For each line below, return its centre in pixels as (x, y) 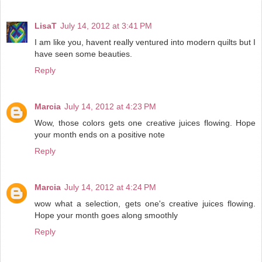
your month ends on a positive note (100, 135)
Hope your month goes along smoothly (106, 216)
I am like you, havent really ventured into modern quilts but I (145, 42)
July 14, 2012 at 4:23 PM (110, 107)
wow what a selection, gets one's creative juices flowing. (145, 204)
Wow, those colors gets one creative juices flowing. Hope (145, 123)
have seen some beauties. (83, 54)
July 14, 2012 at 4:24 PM (110, 187)
